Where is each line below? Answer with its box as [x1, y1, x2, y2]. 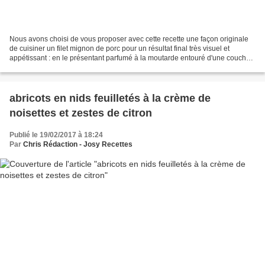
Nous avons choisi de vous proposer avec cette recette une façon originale [9, 35, 248, 44]
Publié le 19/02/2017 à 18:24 [9, 131, 103, 140]
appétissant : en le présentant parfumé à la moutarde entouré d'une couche [9, 54, 250, 63]
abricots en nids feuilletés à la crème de [9, 92, 211, 105]
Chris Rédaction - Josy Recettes [23, 140, 132, 149]
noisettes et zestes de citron [9, 107, 152, 119]
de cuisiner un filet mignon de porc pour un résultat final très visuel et [9, 44, 230, 53]
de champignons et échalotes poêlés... [9, 63, 133, 72]
